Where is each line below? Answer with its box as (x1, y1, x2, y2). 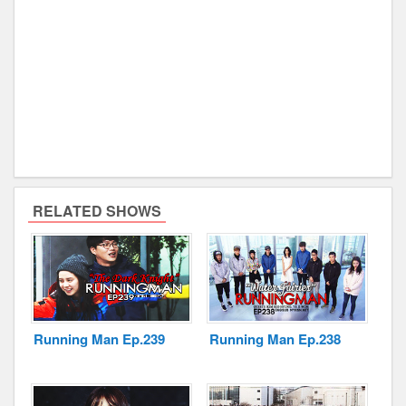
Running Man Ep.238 (209, 329, 342, 349)
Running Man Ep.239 (34, 329, 165, 349)
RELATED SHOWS (33, 200, 161, 221)
